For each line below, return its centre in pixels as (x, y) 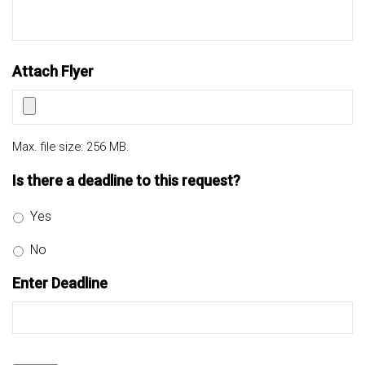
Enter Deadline (60, 283)
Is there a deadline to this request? (126, 180)
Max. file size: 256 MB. (70, 147)
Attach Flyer (53, 71)
